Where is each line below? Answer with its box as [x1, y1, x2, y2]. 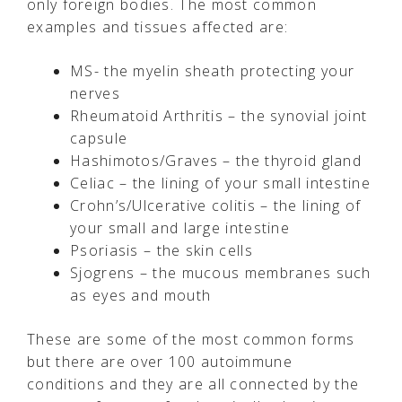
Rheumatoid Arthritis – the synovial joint [70, 105, 368, 126]
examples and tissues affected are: [27, 16, 289, 37]
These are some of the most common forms [27, 328, 355, 349]
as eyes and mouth [70, 284, 212, 305]
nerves [70, 83, 120, 103]
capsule [70, 127, 128, 148]
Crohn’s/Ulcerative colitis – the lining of [70, 195, 362, 215]
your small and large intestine [70, 217, 291, 238]
